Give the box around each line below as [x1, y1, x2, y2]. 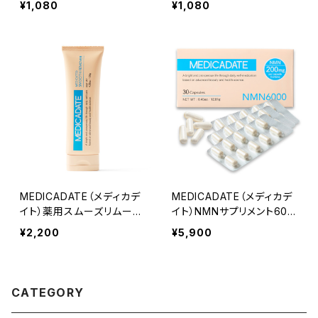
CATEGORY [11, 285, 84, 300]
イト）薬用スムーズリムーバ [20, 205, 143, 217]
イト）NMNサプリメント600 [172, 205, 295, 217]
